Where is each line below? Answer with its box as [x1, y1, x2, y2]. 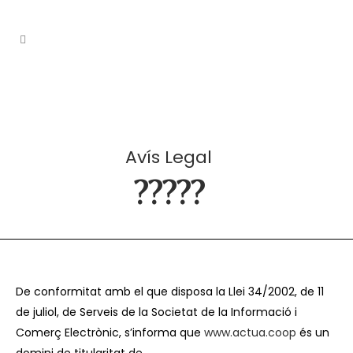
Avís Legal [125, 145, 212, 169]
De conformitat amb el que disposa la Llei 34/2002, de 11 [16, 284, 324, 299]
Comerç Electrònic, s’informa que [16, 325, 204, 340]
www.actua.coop [204, 325, 296, 340]
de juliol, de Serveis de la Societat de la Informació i [16, 304, 297, 320]
